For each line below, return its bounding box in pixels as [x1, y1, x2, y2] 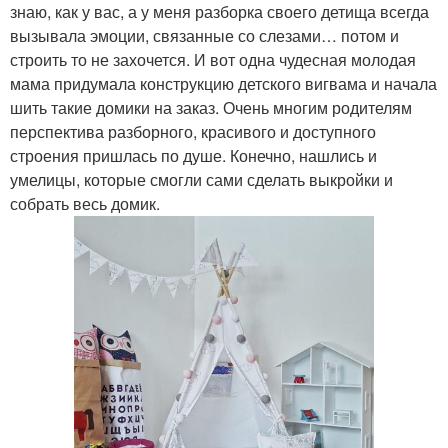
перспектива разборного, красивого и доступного [10, 120, 376, 144]
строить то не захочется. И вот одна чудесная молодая [10, 48, 416, 72]
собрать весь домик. [10, 192, 160, 216]
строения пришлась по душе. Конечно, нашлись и [10, 144, 377, 168]
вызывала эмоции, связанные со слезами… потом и [10, 24, 399, 48]
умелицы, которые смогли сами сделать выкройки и [10, 168, 393, 192]
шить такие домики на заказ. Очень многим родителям [10, 96, 412, 120]
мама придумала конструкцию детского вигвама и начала [10, 72, 437, 96]
